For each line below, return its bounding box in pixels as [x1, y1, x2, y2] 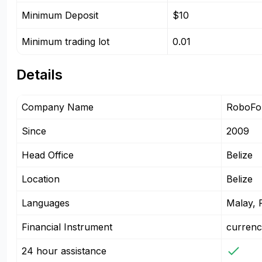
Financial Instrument [22, 221, 112, 233]
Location [22, 173, 60, 185]
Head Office [22, 149, 74, 161]
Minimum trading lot [22, 36, 109, 47]
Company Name [22, 101, 94, 113]
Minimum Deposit [22, 9, 98, 21]
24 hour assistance [22, 245, 106, 257]
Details [16, 66, 63, 83]
